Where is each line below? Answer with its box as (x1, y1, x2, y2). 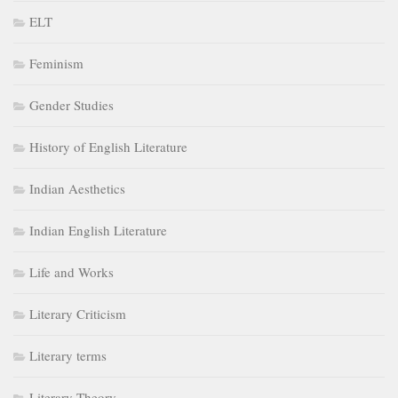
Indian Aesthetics (29, 179, 125, 198)
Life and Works (29, 263, 114, 282)
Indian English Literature (29, 221, 167, 240)
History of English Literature (29, 138, 187, 156)
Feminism (29, 54, 84, 73)
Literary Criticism (29, 305, 126, 323)
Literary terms (29, 346, 107, 365)
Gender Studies (29, 96, 114, 115)
